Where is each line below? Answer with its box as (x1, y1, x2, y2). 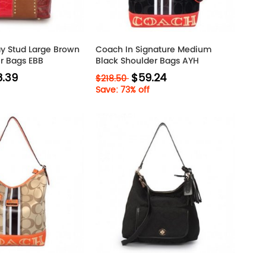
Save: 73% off (96, 83, 150, 97)
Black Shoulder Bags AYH (96, 55, 199, 66)
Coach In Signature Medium (96, 43, 212, 55)
